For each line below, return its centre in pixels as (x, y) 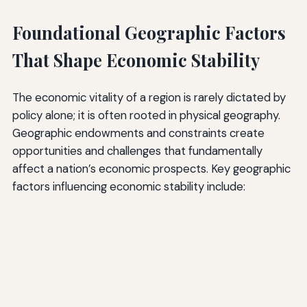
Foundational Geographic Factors (149, 32)
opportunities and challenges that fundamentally (137, 150)
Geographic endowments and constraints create (138, 133)
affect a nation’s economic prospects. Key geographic (151, 168)
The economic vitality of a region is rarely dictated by (149, 97)
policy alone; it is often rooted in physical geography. (146, 115)
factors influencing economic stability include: (128, 186)
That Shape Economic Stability (136, 60)
